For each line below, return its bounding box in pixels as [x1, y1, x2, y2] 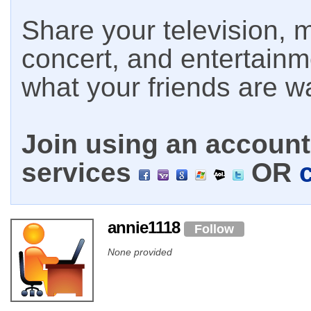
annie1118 [108, 218, 184, 237]
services [22, 158, 139, 187]
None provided [108, 246, 172, 258]
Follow [194, 221, 234, 236]
